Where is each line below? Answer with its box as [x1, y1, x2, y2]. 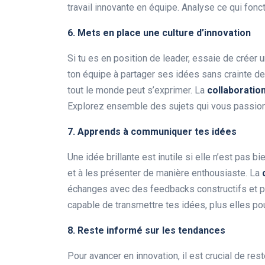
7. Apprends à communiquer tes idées [67, 126, 237, 138]
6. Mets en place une [67, 27, 162, 39]
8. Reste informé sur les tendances [67, 225, 225, 237]
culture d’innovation [162, 27, 251, 39]
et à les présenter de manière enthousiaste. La [67, 167, 262, 179]
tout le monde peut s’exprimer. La [67, 85, 207, 96]
